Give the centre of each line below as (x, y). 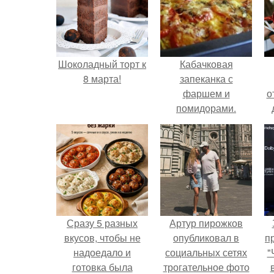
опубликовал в (206, 238)
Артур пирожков (206, 223)
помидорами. (206, 108)
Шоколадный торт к (102, 64)
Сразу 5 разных (102, 223)
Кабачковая (206, 64)
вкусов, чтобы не (102, 238)
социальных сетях (206, 252)
